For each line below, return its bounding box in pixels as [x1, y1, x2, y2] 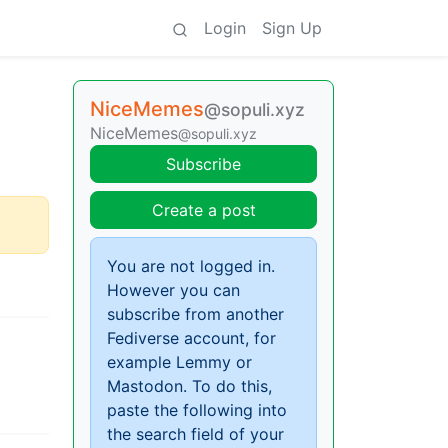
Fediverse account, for [107, 328, 276, 348]
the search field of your [107, 424, 284, 444]
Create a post [151, 200, 256, 220]
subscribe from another [107, 304, 284, 324]
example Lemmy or [107, 352, 252, 372]
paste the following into [107, 400, 287, 420]
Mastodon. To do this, [107, 376, 272, 396]
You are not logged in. [107, 256, 275, 276]
